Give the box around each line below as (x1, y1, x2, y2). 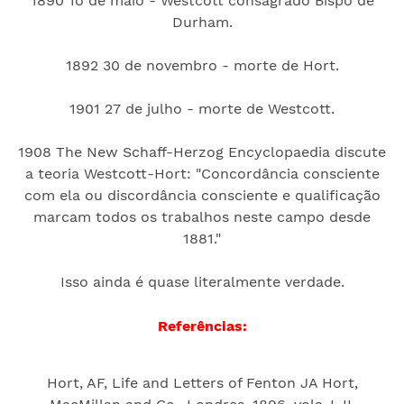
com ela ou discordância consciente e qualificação (23, 186, 381, 204)
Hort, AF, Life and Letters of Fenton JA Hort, (46, 373, 358, 391)
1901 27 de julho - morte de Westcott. (69, 99, 335, 117)
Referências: (157, 317, 247, 335)
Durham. (171, 13, 233, 31)
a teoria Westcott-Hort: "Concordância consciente (24, 164, 380, 182)
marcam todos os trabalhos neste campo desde (33, 207, 371, 225)
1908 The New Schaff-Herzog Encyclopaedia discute (18, 142, 386, 161)
